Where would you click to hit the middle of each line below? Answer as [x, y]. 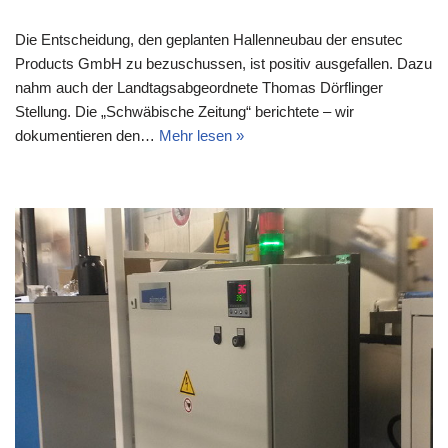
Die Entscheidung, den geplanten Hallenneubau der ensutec [209, 40]
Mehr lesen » [201, 136]
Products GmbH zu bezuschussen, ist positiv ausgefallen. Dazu [223, 64]
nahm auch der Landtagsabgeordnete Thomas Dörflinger [199, 88]
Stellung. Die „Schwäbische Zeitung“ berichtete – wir [184, 112]
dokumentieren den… [87, 136]
